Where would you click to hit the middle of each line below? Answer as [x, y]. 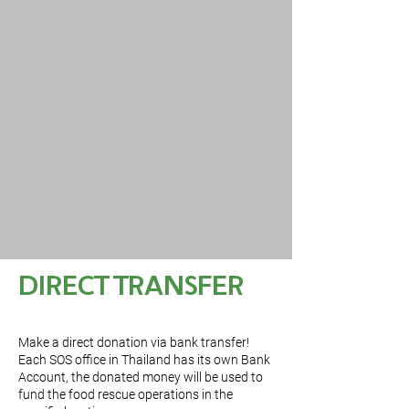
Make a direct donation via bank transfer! [134, 342]
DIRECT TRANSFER [131, 288]
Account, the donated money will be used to [141, 377]
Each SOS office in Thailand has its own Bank [144, 360]
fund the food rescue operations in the [126, 394]
